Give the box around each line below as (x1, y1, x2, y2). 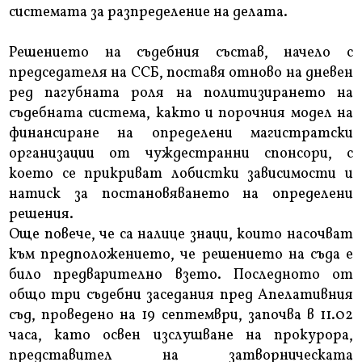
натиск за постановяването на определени (9, 184, 353, 205)
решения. (9, 204, 74, 225)
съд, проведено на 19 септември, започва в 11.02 (9, 305, 353, 326)
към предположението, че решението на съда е (9, 245, 353, 266)
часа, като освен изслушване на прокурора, (9, 326, 353, 347)
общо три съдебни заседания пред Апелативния (9, 285, 353, 306)
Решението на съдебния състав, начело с (9, 43, 353, 64)
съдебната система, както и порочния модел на (9, 103, 353, 124)
